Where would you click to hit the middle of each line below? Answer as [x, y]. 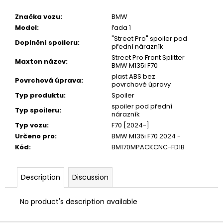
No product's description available [79, 201]
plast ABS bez [133, 76]
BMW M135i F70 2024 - [146, 136]
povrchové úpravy [141, 84]
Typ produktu [39, 95]
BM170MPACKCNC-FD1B [148, 147]
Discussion [90, 177]
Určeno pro [35, 136]
